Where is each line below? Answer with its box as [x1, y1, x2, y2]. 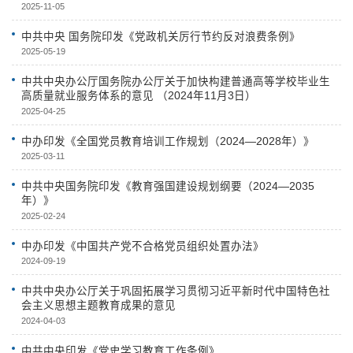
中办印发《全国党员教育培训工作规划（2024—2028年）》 [21, 135, 314, 147]
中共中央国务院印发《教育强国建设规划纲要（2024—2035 [21, 180, 314, 193]
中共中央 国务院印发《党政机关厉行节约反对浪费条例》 [21, 30, 300, 43]
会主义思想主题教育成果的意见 [21, 299, 176, 312]
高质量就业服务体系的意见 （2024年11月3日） [21, 90, 256, 102]
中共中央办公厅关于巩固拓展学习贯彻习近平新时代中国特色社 [21, 285, 330, 298]
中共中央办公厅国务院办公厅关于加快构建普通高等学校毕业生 [21, 76, 330, 88]
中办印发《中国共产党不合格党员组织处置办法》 [21, 240, 264, 252]
